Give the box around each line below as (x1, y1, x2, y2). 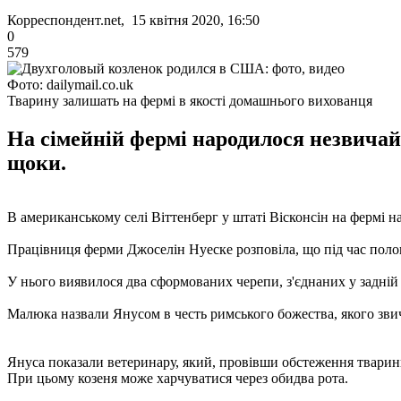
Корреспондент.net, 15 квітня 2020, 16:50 (7, 12, 260, 28)
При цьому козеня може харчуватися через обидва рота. (7, 370, 348, 386)
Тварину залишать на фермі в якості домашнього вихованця (7, 92, 372, 108)
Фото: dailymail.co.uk (7, 76, 133, 92)
